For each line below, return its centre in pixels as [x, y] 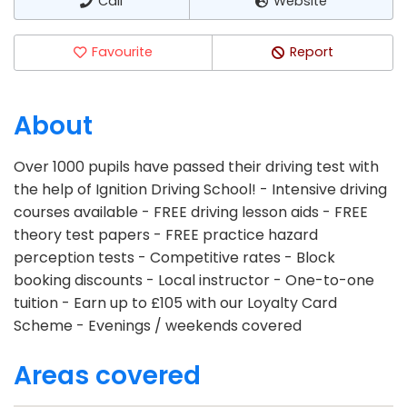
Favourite [123, 52]
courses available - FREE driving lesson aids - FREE [191, 212]
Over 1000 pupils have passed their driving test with [196, 166]
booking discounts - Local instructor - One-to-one [194, 280]
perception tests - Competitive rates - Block [174, 257]
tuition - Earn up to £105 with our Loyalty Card [175, 303]
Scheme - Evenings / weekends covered [158, 325]
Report [312, 52]
